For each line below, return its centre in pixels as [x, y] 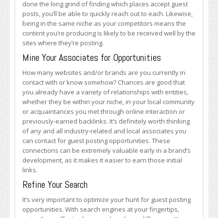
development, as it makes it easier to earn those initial [102, 160]
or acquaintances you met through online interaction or [104, 111]
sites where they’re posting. [63, 43]
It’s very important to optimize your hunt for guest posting [107, 200]
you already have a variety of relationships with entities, [105, 92]
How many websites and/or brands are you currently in [104, 73]
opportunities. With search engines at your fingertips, [101, 209]
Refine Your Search [55, 184]
